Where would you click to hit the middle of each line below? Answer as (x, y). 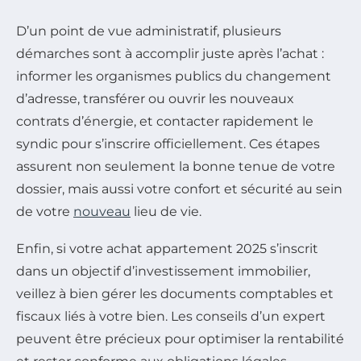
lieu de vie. (166, 211)
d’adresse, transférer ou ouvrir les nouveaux (155, 98)
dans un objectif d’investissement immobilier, (163, 271)
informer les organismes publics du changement (174, 76)
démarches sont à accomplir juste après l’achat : (170, 53)
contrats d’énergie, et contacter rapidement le (165, 121)
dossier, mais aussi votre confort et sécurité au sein (179, 189)
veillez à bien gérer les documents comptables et (175, 293)
